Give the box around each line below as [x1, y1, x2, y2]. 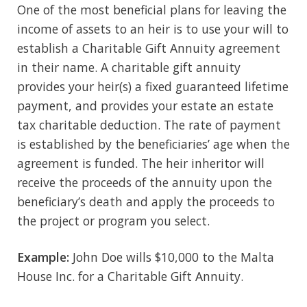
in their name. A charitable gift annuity [17, 58, 241, 75]
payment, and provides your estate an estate [17, 97, 273, 114]
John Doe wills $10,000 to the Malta [69, 248, 274, 265]
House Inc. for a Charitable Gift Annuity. [17, 267, 243, 284]
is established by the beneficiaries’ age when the [17, 135, 290, 152]
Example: [17, 248, 69, 265]
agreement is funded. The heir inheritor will [17, 154, 265, 171]
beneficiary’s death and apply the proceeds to [17, 193, 275, 210]
